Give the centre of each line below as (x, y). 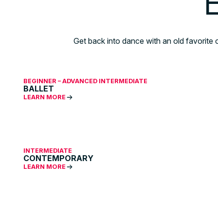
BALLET (39, 89)
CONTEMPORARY (58, 158)
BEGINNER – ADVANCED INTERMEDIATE (85, 81)
